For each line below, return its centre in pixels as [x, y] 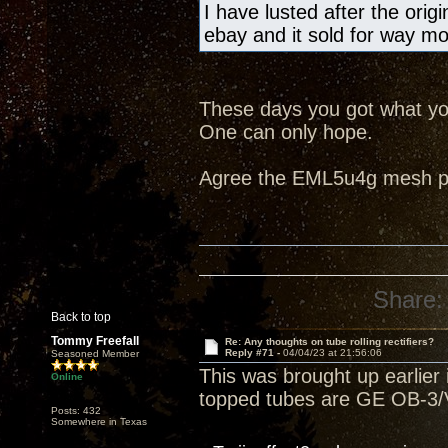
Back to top [81, 317]
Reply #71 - [253, 352]
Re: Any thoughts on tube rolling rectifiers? [329, 341]
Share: [408, 299]
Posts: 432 [76, 410]
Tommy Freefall [95, 341]
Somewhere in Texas [99, 421]
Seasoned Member [95, 353]
